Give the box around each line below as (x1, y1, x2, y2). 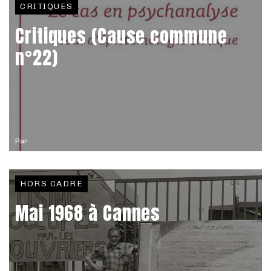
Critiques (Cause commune (15, 22, 227, 50)
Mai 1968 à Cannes (15, 200, 161, 227)
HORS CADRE (20, 178, 83, 189)
